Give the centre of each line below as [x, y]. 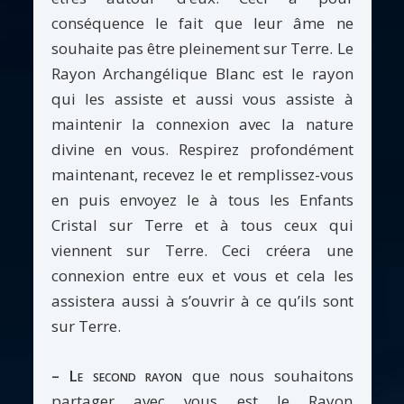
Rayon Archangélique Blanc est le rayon [202, 73]
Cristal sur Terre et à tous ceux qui [202, 225]
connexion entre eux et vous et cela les [202, 275]
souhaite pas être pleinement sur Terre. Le [202, 48]
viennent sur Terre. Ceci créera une [202, 250]
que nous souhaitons [268, 375]
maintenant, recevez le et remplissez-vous [202, 174]
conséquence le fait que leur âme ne [202, 23]
